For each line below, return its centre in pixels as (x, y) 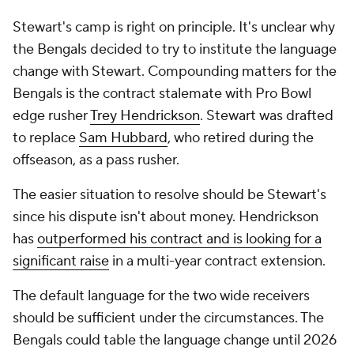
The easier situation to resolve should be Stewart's (169, 195)
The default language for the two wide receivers (161, 296)
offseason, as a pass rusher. (96, 160)
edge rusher (51, 116)
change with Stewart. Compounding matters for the (175, 72)
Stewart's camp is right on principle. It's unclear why (174, 27)
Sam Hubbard (123, 138)
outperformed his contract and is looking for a (179, 239)
